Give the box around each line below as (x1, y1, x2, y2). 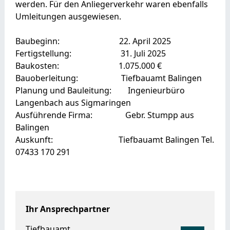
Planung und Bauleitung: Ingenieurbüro (15, 84, 185, 96)
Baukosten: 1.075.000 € (15, 60, 164, 71)
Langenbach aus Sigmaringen (15, 97, 131, 108)
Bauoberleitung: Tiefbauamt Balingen (15, 72, 202, 84)
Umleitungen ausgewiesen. (15, 10, 121, 22)
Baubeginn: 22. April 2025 (15, 35, 171, 47)
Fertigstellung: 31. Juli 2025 (15, 47, 166, 59)
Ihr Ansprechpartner (25, 203, 110, 215)
